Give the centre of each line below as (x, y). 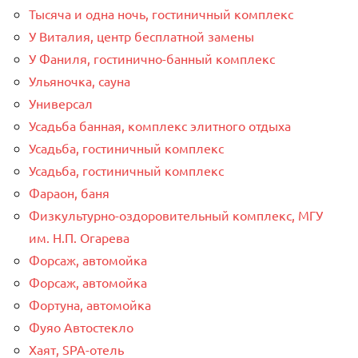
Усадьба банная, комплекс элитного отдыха (160, 125)
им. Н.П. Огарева (79, 237)
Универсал (61, 103)
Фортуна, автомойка (90, 304)
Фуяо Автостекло (81, 326)
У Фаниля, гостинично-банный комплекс (152, 58)
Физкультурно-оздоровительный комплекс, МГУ (176, 215)
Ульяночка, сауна (80, 80)
